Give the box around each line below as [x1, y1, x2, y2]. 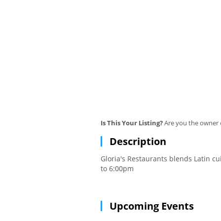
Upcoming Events [110, 199, 194, 213]
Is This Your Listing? [101, 118, 163, 128]
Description [110, 135, 166, 148]
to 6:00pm [101, 164, 134, 174]
